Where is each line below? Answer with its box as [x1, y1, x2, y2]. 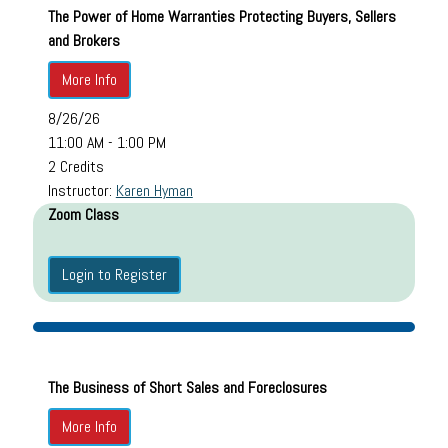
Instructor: [47, 179, 116, 201]
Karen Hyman [115, 179, 193, 201]
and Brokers [47, 29, 120, 51]
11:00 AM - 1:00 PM [47, 131, 166, 153]
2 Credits [47, 155, 104, 177]
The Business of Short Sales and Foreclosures [47, 376, 327, 398]
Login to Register [61, 263, 167, 285]
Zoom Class [47, 203, 119, 225]
